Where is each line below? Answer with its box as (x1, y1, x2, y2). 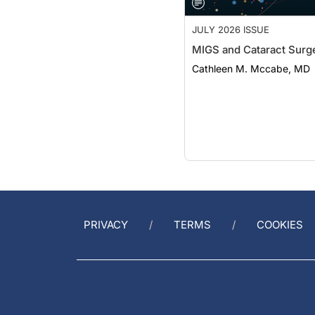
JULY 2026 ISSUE (192, 10, 269, 21)
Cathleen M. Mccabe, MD (192, 49, 310, 60)
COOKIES (257, 218, 303, 231)
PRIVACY (84, 218, 128, 231)
